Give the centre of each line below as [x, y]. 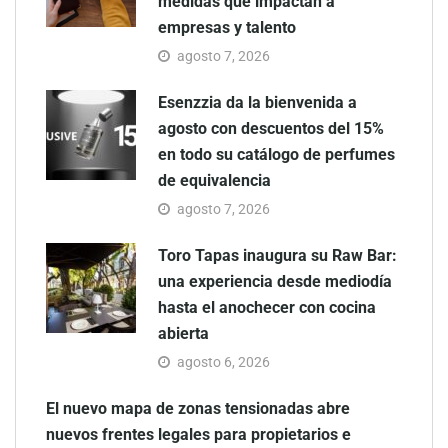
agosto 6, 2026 [223, 362]
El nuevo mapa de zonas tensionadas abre [198, 409]
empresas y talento [227, 28]
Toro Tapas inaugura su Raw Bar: [277, 256]
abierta [183, 334]
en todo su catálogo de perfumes [276, 155]
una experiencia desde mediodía [275, 282]
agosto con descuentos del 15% [271, 129]
